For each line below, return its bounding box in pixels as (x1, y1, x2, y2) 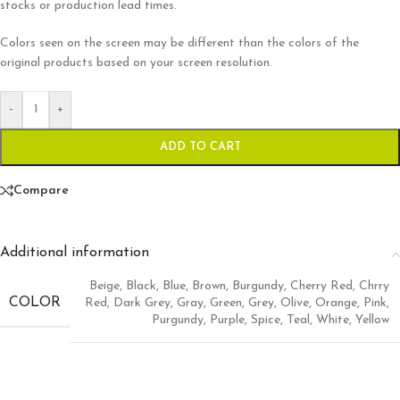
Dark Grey (113, 296, 171, 311)
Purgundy (152, 313, 204, 328)
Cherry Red (290, 279, 353, 294)
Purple (210, 313, 245, 328)
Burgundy (232, 279, 284, 294)
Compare (13, 183, 69, 197)
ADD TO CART (159, 141, 241, 154)
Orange (315, 296, 357, 311)
